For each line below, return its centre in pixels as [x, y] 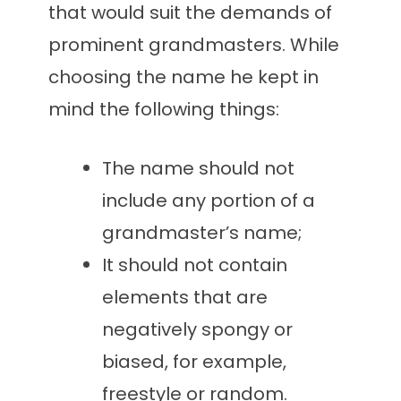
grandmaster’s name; [202, 233]
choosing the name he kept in [183, 77]
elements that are [185, 298]
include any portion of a [209, 201]
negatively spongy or [197, 330]
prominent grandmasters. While [194, 45]
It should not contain [195, 265]
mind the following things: [164, 110]
